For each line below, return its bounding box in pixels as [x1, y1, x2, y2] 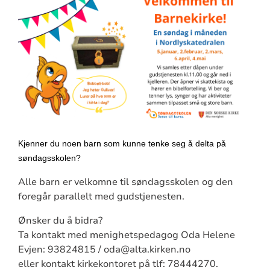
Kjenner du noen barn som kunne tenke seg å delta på [17, 138, 226, 148]
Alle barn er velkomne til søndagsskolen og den [17, 175, 233, 189]
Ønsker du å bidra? [17, 213, 102, 227]
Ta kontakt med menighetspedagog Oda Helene [17, 228, 235, 242]
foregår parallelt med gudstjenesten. [17, 189, 187, 203]
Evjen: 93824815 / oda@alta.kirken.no [17, 242, 190, 256]
